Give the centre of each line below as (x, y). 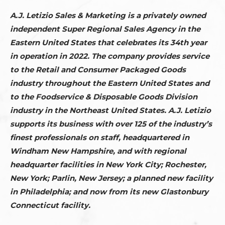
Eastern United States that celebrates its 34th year (108, 42)
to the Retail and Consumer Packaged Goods (98, 70)
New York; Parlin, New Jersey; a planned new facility (111, 178)
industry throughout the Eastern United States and (110, 83)
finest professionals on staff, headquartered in (100, 137)
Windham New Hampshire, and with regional (98, 151)
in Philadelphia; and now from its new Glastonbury (109, 192)
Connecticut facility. (51, 205)
